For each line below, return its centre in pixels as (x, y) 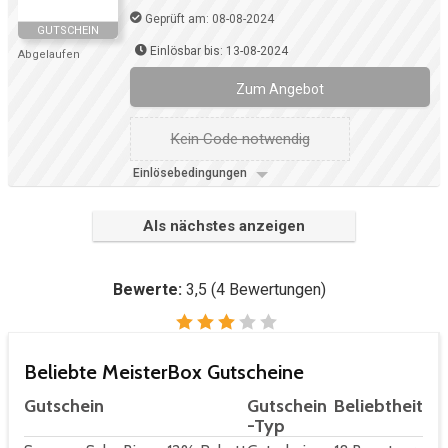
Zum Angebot (280, 89)
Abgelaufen (49, 55)
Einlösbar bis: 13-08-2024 (219, 51)
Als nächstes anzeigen (224, 226)
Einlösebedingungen (191, 173)
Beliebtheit (378, 406)
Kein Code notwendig (240, 139)
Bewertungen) (275, 290)
